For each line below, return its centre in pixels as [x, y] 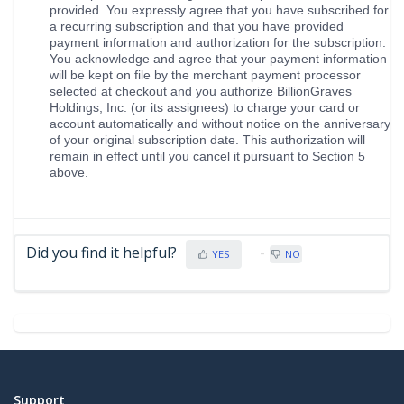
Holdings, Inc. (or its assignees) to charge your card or [205, 107]
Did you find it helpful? [101, 253]
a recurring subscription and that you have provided [197, 26]
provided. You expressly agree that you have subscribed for [219, 10]
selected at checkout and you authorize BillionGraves [201, 91]
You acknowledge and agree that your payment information [218, 59]
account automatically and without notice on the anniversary [220, 124]
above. [69, 172]
